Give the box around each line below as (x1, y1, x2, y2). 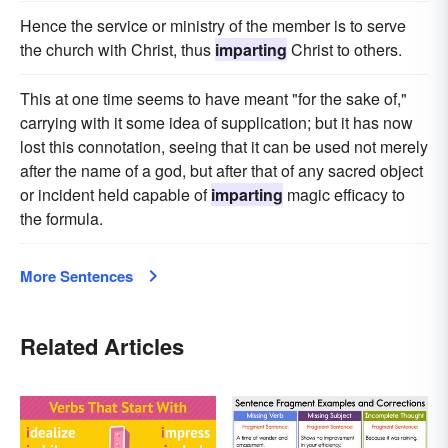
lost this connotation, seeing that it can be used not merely (20, 135, 428, 159)
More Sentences (20, 265, 133, 288)
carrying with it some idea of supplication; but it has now (20, 111, 413, 135)
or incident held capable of (20, 183, 211, 207)
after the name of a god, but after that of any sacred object (20, 159, 423, 183)
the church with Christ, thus (20, 38, 215, 62)
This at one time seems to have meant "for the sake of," (20, 87, 407, 111)
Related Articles (20, 330, 184, 363)
